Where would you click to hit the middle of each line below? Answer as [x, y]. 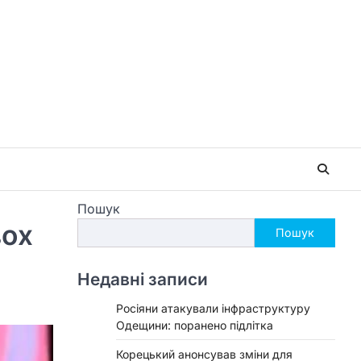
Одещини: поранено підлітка [195, 325]
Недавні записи [143, 279]
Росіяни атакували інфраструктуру [213, 308]
